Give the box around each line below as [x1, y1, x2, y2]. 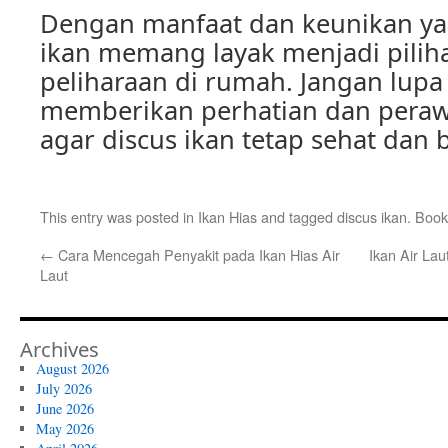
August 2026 [35, 359, 109, 378]
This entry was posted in [40, 206, 198, 227]
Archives [20, 335, 99, 363]
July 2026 [35, 379, 92, 398]
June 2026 [35, 399, 94, 418]
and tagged [257, 206, 337, 227]
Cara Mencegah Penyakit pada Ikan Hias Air [54, 244, 340, 265]
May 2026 [35, 419, 94, 438]
